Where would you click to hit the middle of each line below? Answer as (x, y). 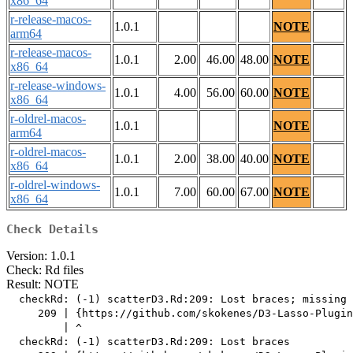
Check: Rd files (45, 270)
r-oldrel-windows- (55, 185)
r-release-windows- (58, 86)
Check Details (52, 230)
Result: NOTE (43, 284)
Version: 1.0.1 (41, 256)
